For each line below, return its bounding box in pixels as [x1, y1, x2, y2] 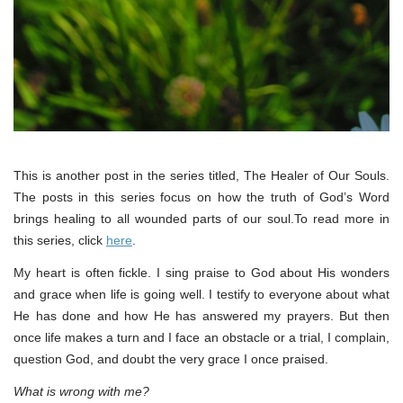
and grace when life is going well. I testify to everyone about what [13, 286, 390, 301]
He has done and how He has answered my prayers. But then [13, 308, 390, 323]
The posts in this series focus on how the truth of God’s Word [13, 189, 390, 204]
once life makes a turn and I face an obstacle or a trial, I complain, [13, 329, 390, 345]
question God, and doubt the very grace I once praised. [13, 351, 328, 366]
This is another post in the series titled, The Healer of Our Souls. [13, 167, 390, 183]
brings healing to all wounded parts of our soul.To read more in [13, 210, 390, 226]
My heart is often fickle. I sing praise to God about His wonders [13, 264, 390, 280]
